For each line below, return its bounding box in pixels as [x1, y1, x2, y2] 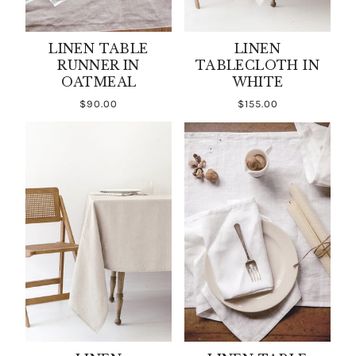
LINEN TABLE [48, 41, 149, 57]
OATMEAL [60, 74, 137, 91]
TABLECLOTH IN [195, 57, 320, 74]
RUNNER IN [57, 57, 140, 74]
